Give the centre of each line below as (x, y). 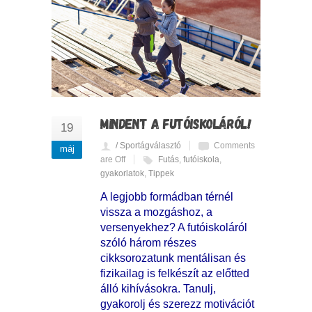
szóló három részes (148, 242)
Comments (234, 145)
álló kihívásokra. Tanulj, (158, 288)
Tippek (161, 173)
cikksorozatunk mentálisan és (173, 258)
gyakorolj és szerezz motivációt (177, 304)
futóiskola (201, 159)
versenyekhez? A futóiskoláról (174, 227)
